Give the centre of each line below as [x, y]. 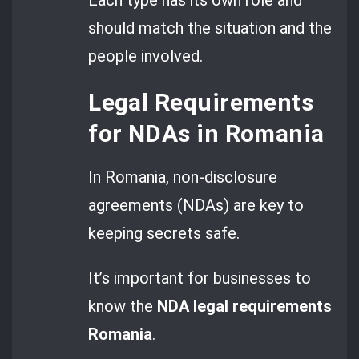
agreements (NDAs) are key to [196, 206]
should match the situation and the [210, 28]
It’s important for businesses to [200, 278]
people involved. [146, 56]
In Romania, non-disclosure [183, 177]
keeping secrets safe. [164, 234]
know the [123, 306]
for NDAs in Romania [206, 134]
